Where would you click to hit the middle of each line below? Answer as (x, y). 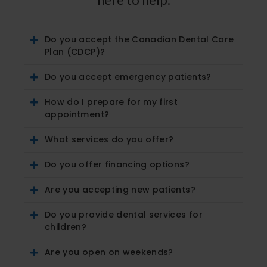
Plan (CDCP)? (75, 52)
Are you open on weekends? (109, 252)
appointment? (77, 114)
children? (66, 227)
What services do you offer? (109, 139)
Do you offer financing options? (117, 164)
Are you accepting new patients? (120, 189)
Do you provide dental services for (124, 214)
